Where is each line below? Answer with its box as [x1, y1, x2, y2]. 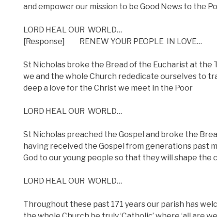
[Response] [23, 36, 65, 46]
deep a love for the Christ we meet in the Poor [23, 83, 193, 93]
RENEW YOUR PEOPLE [79, 36, 164, 46]
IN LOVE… [167, 36, 202, 46]
